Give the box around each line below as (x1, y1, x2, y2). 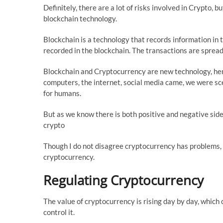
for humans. (43, 88, 81, 98)
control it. (43, 207, 75, 217)
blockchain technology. (43, 13, 117, 23)
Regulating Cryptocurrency (43, 171, 204, 189)
